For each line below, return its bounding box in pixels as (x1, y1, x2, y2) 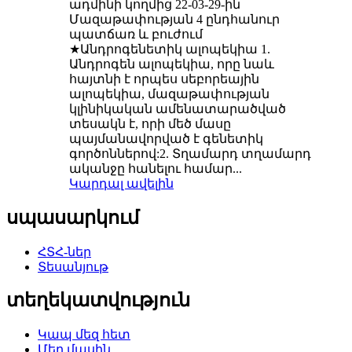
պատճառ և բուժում (69, 27, 203, 41)
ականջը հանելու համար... (69, 161, 242, 175)
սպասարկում (6, 207, 139, 228)
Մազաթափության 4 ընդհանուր (69, 12, 280, 26)
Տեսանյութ (38, 259, 108, 273)
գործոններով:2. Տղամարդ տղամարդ (69, 146, 311, 160)
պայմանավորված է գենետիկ (69, 131, 263, 145)
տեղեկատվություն (6, 290, 190, 311)
